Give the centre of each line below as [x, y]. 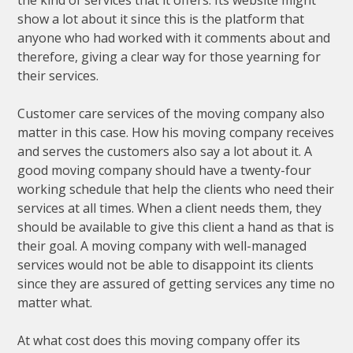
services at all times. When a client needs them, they [170, 208]
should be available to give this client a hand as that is [176, 227]
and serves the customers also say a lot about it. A [165, 152]
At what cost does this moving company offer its [159, 341]
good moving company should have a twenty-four [165, 171]
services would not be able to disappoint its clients [166, 265]
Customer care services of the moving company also [171, 114]
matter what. [55, 303]
